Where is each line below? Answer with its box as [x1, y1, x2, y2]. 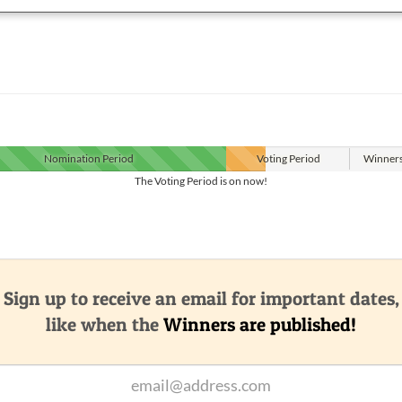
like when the [46, 313, 163, 336]
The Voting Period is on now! [135, 174, 267, 188]
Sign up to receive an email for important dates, [3, 287, 399, 310]
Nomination [44, 152, 101, 166]
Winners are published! [163, 313, 356, 336]
